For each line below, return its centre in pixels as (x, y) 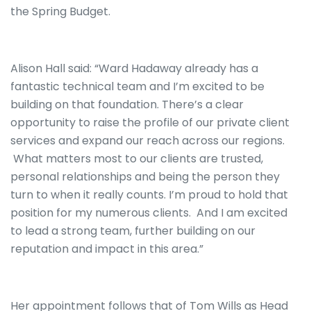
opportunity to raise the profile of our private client (150, 123)
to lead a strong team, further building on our (133, 231)
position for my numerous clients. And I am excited (149, 213)
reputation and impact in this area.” (107, 249)
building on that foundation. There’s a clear (127, 105)
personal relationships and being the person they (145, 177)
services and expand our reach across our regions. (148, 141)
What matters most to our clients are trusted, (137, 159)
